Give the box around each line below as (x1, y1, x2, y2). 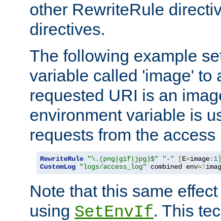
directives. (30, 19, 105, 38)
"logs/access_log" (79, 162, 147, 171)
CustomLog (40, 162, 75, 171)
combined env (147, 162, 198, 171)
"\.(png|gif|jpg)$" (87, 154, 158, 163)
